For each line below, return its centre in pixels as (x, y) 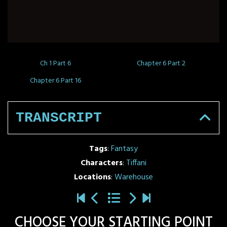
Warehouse (134, 178)
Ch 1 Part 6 (55, 64)
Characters (102, 163)
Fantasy (124, 149)
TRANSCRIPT (59, 118)
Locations (92, 178)
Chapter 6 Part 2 (161, 64)
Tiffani (136, 163)
